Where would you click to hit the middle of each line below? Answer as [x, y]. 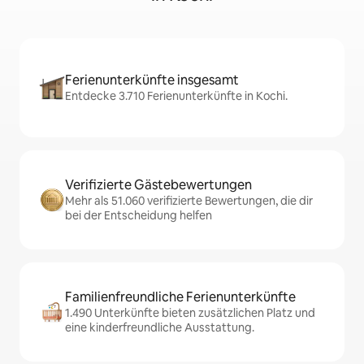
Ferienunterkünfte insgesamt [152, 80]
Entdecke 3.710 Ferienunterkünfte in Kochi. [176, 96]
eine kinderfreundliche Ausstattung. [160, 328]
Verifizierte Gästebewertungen [158, 185]
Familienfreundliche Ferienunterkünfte [180, 297]
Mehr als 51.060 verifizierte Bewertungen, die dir [189, 201]
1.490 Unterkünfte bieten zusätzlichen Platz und [190, 313]
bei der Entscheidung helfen [139, 216]
